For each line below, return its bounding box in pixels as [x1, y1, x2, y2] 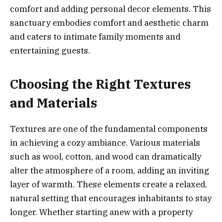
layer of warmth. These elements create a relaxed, [10, 178, 207, 190]
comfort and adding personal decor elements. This [10, 3, 211, 15]
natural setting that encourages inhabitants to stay [10, 192, 212, 204]
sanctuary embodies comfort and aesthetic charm [10, 17, 209, 29]
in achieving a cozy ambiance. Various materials [10, 137, 200, 148]
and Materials [10, 94, 97, 111]
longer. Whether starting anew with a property [10, 206, 193, 218]
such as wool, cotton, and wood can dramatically [10, 151, 201, 162]
